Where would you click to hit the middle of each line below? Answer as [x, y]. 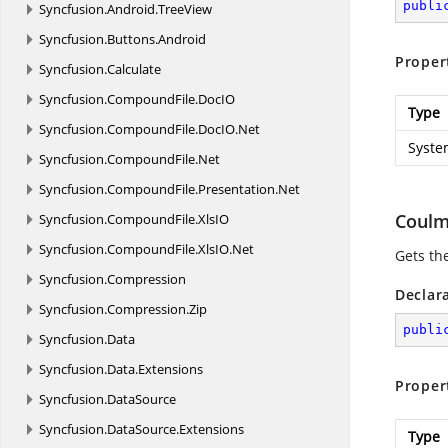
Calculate [134, 69]
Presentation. [238, 189]
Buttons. [132, 39]
